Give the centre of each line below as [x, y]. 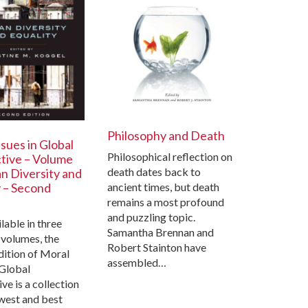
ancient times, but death [163, 187]
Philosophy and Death [166, 136]
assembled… [136, 263]
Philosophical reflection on [169, 157]
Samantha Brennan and [160, 232]
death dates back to [154, 172]
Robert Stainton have [156, 247]
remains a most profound [165, 202]
